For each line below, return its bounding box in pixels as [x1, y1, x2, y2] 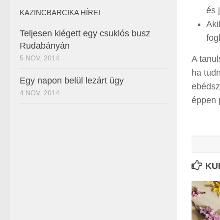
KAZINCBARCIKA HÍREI [20, 8, 100, 17]
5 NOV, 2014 [20, 54, 59, 62]
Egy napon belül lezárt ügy [20, 76, 124, 85]
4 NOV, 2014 [20, 89, 59, 97]
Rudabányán [20, 41, 70, 51]
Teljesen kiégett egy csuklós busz [20, 28, 150, 38]
